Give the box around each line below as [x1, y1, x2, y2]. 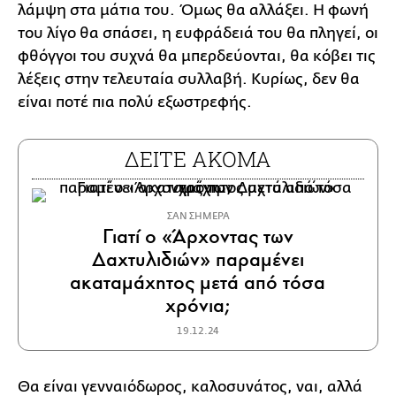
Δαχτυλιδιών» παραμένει [91, 247, 304, 272]
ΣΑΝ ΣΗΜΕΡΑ [166, 210, 230, 222]
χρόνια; [165, 293, 231, 318]
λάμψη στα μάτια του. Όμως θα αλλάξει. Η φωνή [18, 2, 369, 19]
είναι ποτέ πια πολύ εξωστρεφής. [18, 94, 252, 110]
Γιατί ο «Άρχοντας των [102, 224, 293, 249]
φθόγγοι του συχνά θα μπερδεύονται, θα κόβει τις [18, 48, 376, 65]
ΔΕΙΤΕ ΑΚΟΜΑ [125, 145, 271, 173]
